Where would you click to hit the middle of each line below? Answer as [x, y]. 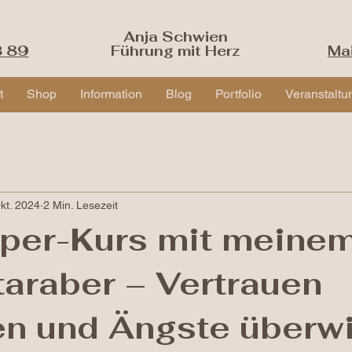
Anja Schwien [176, 37]
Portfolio [238, 94]
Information [111, 94]
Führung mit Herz [176, 51]
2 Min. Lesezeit [81, 205]
